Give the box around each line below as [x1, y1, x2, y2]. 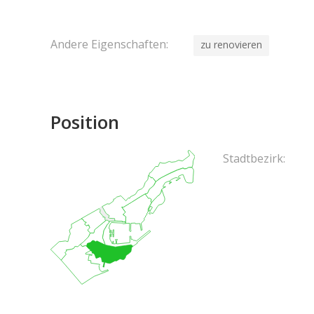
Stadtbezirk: [222, 151, 285, 166]
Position [50, 109, 119, 135]
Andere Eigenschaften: [50, 36, 168, 52]
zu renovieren [200, 38, 262, 51]
